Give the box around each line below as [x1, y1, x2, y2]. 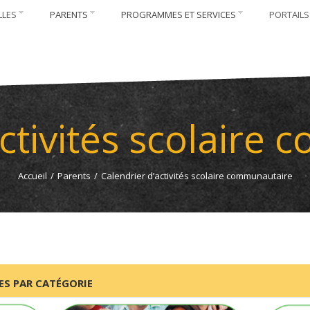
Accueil [17, 170, 47, 182]
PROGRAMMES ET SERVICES [121, 8, 236, 21]
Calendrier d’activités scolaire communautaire [100, 170, 293, 182]
